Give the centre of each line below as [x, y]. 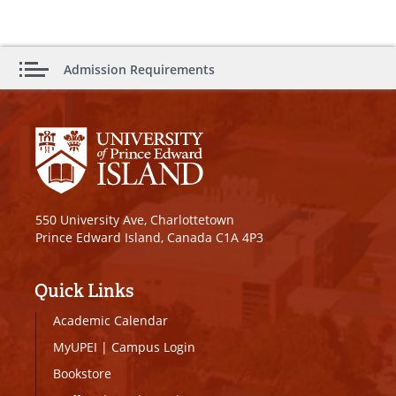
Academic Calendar [110, 320]
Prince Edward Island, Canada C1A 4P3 [149, 237]
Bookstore [82, 373]
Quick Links [84, 290]
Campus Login [153, 346]
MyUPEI [75, 346]
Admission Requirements [139, 69]
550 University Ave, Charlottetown [135, 219]
